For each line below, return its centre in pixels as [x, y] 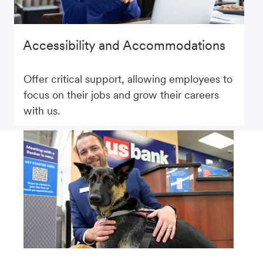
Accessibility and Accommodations [124, 45]
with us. [43, 110]
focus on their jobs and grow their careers [121, 95]
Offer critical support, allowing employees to [128, 79]
